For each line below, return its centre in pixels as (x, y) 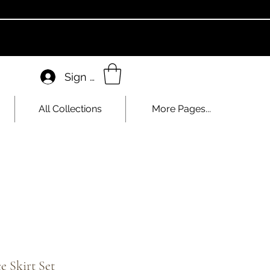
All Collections (70, 108)
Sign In (82, 77)
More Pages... (181, 108)
